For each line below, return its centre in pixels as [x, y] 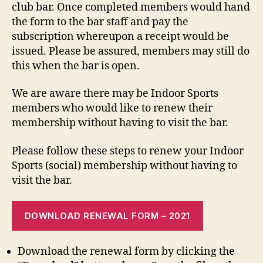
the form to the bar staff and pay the [100, 22]
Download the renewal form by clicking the [126, 251]
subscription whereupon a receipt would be [120, 36]
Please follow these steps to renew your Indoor [128, 151]
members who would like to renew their [112, 108]
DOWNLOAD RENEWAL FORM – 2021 [107, 215]
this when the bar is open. [76, 66]
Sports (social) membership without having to [124, 166]
